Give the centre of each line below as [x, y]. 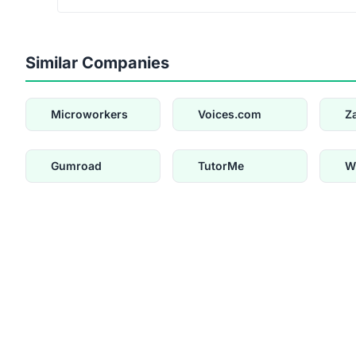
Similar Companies [97, 63]
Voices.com [230, 114]
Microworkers [89, 114]
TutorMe [221, 166]
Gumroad [76, 166]
